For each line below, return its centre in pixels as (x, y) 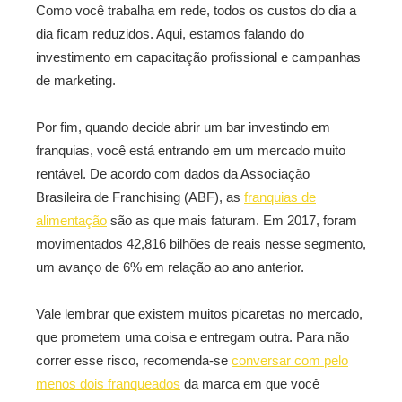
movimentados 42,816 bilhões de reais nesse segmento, (201, 244)
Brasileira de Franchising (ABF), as (140, 197)
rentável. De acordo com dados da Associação (173, 174)
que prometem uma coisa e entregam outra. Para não (192, 337)
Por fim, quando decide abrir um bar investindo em (183, 127)
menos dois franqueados (108, 384)
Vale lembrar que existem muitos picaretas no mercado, (199, 314)
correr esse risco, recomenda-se (134, 360)
